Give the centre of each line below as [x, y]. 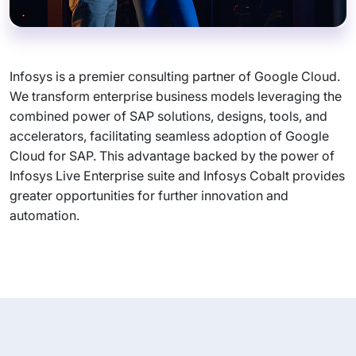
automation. [44, 215]
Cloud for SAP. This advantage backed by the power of [172, 156]
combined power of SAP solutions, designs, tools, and [168, 116]
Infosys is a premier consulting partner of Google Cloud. [175, 76]
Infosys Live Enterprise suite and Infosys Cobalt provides [177, 176]
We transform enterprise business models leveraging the [176, 96]
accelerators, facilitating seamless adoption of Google [169, 136]
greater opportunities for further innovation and [149, 195]
